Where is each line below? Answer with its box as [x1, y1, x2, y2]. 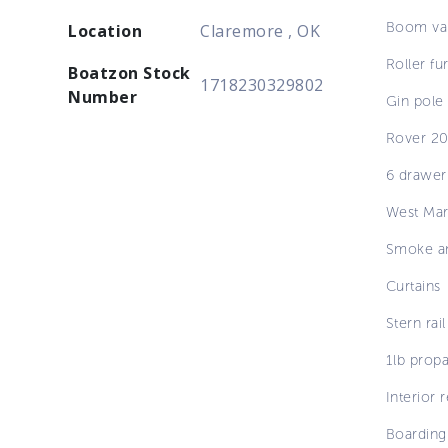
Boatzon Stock [68, 61, 191, 84]
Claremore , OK [200, 19, 321, 42]
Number [68, 85, 138, 108]
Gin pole [385, 91, 444, 110]
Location [68, 19, 143, 42]
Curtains [385, 276, 441, 295]
